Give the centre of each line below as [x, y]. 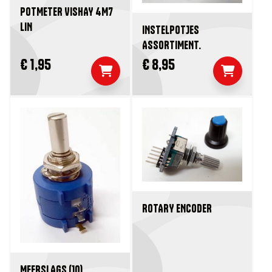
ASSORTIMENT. [172, 46]
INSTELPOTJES [171, 30]
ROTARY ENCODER [177, 208]
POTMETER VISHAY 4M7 [66, 12]
